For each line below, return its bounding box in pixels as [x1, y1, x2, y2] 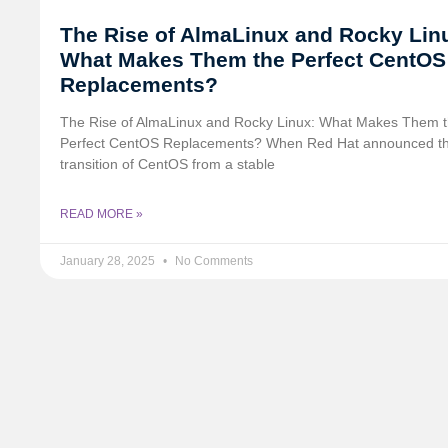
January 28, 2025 [60, 254, 158, 269]
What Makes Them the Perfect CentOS [60, 48, 446, 72]
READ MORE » [60, 207, 143, 222]
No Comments [172, 254, 253, 269]
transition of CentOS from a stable [60, 156, 275, 173]
